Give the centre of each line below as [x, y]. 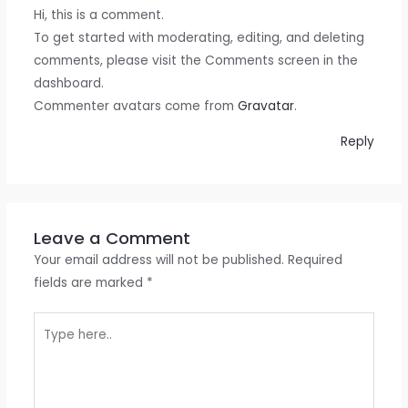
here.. [49, 346]
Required [315, 260]
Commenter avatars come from [135, 107]
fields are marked [90, 282]
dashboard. [68, 84]
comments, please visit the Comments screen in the [195, 61]
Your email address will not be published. [158, 260]
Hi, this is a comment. [98, 15]
